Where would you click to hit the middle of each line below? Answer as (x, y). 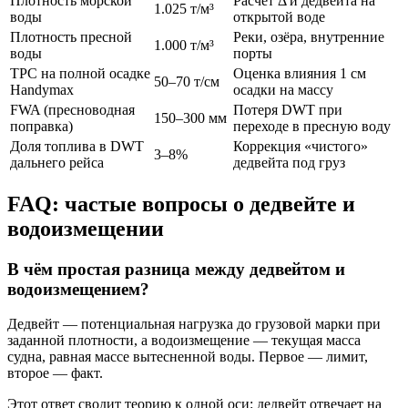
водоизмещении (86, 228)
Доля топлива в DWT (77, 146)
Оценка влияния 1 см (300, 73)
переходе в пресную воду (312, 126)
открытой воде (279, 16)
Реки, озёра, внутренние (309, 36)
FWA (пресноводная (72, 109)
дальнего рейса (57, 162)
